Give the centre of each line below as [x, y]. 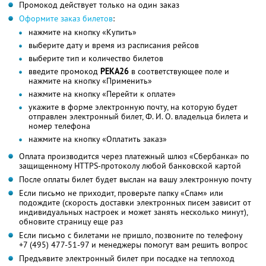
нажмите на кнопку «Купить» [83, 32]
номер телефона [59, 126]
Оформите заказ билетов [66, 19]
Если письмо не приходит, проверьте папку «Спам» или [121, 193]
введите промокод [64, 72]
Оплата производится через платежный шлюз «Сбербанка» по [134, 156]
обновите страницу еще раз [71, 222]
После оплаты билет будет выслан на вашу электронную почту [135, 180]
